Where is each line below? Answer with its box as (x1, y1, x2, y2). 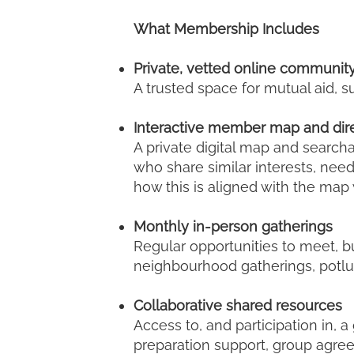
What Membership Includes (134, 21, 319, 37)
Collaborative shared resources (134, 297, 342, 314)
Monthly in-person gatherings (134, 218, 333, 235)
